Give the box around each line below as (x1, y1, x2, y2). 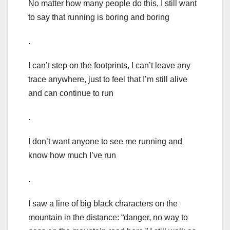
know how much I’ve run (28, 151, 116, 160)
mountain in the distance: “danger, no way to (28, 213, 188, 222)
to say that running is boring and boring (28, 13, 169, 22)
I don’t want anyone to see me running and (28, 137, 182, 146)
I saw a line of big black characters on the (28, 199, 178, 208)
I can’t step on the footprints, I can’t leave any (28, 61, 190, 70)
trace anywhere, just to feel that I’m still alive (28, 75, 187, 84)
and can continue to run (28, 89, 113, 98)
